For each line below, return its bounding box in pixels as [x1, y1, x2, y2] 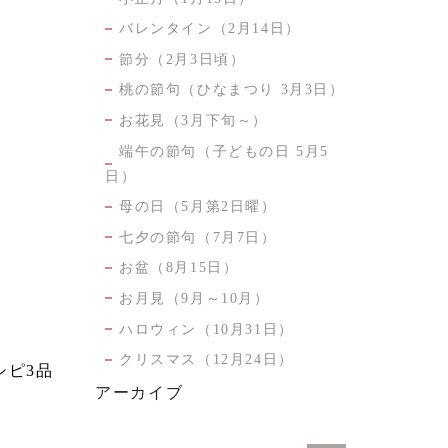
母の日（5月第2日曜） [118, 199, 277, 215]
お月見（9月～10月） [118, 290, 270, 306]
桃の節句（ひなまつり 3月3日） [118, 82, 345, 98]
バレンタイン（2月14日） [118, 21, 301, 37]
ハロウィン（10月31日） [118, 321, 294, 337]
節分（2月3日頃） [118, 51, 246, 67]
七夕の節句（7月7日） [118, 229, 277, 245]
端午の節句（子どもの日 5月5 [118, 143, 329, 159]
